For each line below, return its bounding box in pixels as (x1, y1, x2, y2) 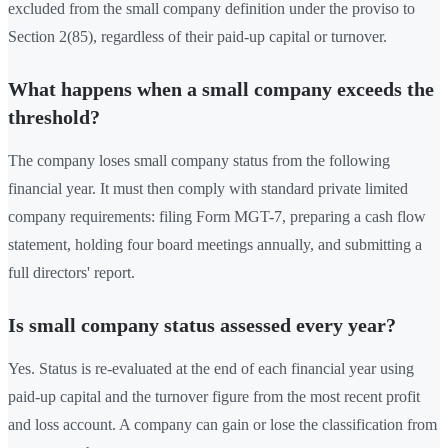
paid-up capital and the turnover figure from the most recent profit (8, 388, 420, 406)
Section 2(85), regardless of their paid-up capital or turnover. (8, 28, 387, 46)
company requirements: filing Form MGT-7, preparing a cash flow (8, 208, 426, 226)
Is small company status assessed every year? (8, 314, 396, 337)
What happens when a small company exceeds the (8, 78, 434, 101)
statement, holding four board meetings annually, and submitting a (8, 236, 422, 254)
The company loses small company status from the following (8, 152, 390, 170)
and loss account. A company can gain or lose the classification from (8, 416, 437, 434)
